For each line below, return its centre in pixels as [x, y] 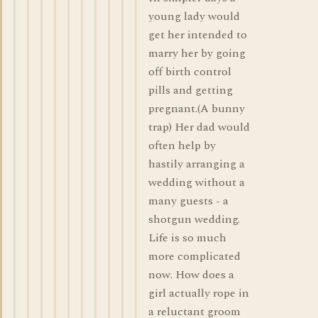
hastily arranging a [197, 164]
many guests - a [188, 201]
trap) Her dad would [199, 127]
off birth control [190, 72]
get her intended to [198, 35]
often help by [182, 146]
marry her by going [197, 53]
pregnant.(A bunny [197, 109]
